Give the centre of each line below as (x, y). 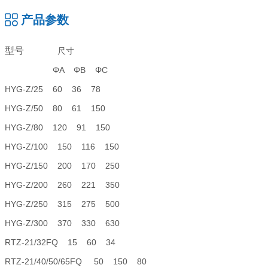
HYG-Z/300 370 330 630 (67, 223)
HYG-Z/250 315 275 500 (67, 204)
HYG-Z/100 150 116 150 (67, 147)
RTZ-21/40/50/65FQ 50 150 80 (80, 262)
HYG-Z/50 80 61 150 (60, 109)
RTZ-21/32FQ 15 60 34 (65, 243)
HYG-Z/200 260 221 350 (67, 185)
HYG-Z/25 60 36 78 (57, 89)
